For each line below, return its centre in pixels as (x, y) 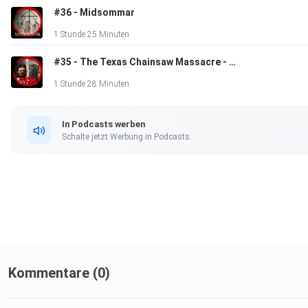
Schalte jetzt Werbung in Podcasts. (127, 136)
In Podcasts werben (103, 124)
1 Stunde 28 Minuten (91, 84)
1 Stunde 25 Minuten (91, 35)
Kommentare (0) (59, 273)
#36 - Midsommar (94, 13)
